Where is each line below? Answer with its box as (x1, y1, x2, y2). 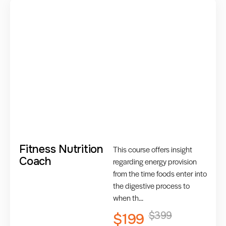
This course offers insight (113, 144, 192, 155)
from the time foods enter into (113, 168, 207, 179)
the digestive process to (113, 180, 190, 191)
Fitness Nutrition (19, 142, 103, 157)
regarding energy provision (113, 156, 197, 167)
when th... (113, 192, 143, 203)
